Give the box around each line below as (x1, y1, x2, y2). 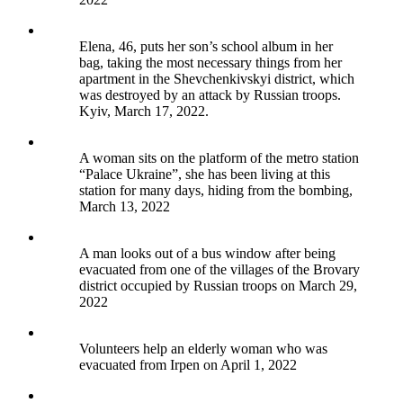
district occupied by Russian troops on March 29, (79, 278, 357, 294)
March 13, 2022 (79, 199, 170, 215)
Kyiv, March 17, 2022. (79, 103, 209, 120)
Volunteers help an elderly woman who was (79, 341, 327, 357)
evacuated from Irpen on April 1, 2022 (79, 357, 297, 373)
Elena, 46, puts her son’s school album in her (79, 39, 333, 55)
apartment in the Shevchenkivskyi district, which (79, 71, 354, 87)
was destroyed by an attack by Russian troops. (79, 87, 341, 103)
